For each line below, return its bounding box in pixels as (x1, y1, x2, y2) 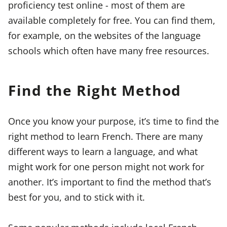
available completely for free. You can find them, (8, 13, 215, 26)
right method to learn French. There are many (8, 129, 203, 142)
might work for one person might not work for (8, 160, 204, 173)
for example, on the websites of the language (8, 28, 201, 42)
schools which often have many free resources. (8, 44, 209, 57)
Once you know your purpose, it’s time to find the (8, 114, 219, 127)
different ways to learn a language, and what (8, 144, 198, 158)
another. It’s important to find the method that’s (8, 175, 211, 188)
